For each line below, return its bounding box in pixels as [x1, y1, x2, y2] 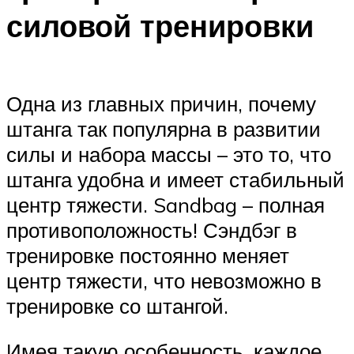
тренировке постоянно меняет [6, 242, 289, 268]
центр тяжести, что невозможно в [6, 267, 322, 293]
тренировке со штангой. [6, 292, 228, 318]
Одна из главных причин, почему [6, 90, 316, 116]
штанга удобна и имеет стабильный [6, 166, 345, 192]
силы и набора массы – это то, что [6, 141, 331, 167]
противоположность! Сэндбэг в [6, 217, 297, 243]
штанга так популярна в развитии [6, 115, 321, 141]
